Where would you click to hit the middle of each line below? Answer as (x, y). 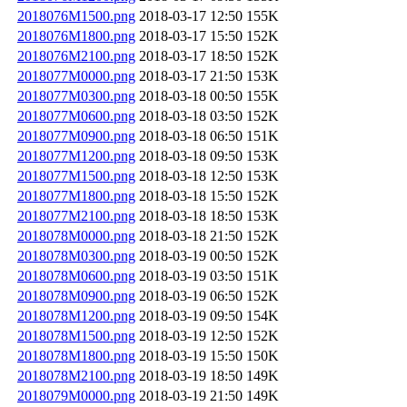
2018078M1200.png (76, 315)
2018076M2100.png (76, 55)
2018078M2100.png (76, 375)
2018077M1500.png (76, 175)
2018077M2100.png (76, 215)
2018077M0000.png (76, 75)
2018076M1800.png (76, 35)
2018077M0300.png (76, 95)
